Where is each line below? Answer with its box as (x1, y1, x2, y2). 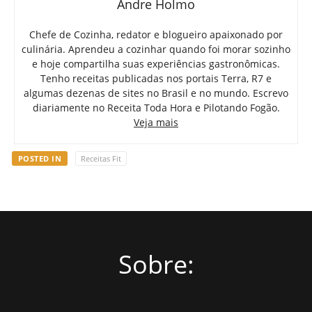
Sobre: (118, 247, 194, 281)
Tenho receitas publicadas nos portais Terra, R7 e (40, 72, 272, 86)
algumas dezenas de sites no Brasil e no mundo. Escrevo (24, 86, 288, 100)
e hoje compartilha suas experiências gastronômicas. (32, 57, 280, 71)
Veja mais (134, 116, 178, 130)
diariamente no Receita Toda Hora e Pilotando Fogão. (32, 101, 280, 115)
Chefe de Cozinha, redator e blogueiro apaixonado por (29, 28, 283, 42)
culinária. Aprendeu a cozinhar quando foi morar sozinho (22, 42, 290, 56)
